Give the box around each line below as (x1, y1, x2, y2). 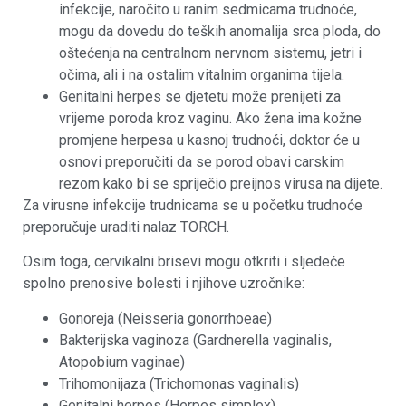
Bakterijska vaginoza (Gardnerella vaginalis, (59, 331, 332, 349)
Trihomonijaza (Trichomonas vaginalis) (59, 374, 299, 392)
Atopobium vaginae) (59, 353, 185, 371)
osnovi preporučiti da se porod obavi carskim (59, 152, 344, 170)
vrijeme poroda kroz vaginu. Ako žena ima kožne (59, 109, 362, 127)
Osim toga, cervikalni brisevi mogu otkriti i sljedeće (23, 253, 345, 271)
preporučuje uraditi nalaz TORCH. (23, 217, 229, 236)
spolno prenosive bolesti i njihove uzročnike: (23, 275, 304, 293)
